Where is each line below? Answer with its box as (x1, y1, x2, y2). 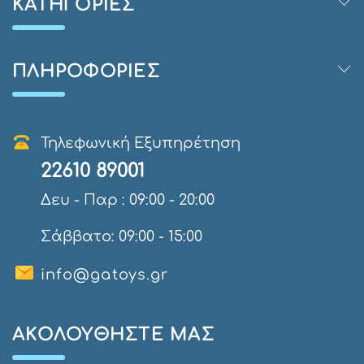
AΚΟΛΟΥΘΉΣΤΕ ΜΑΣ (12, 325, 214, 345)
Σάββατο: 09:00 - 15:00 (41, 228, 202, 245)
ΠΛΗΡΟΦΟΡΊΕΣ (12, 62, 160, 82)
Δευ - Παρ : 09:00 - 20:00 (41, 192, 214, 209)
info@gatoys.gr (41, 266, 169, 284)
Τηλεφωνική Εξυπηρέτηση (41, 135, 240, 152)
